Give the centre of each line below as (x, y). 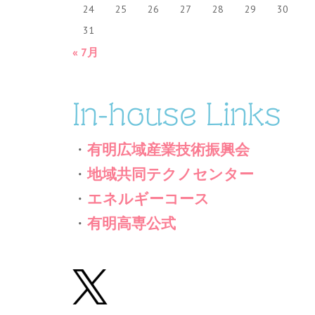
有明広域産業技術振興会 (169, 149)
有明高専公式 (132, 223)
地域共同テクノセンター (171, 174)
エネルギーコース (149, 198)
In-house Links (177, 114)
